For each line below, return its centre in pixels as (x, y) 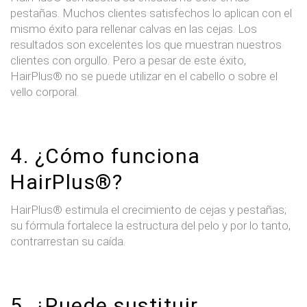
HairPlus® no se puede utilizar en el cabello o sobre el (144, 76)
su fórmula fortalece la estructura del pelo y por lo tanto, (150, 225)
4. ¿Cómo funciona (106, 156)
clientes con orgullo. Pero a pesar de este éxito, (128, 60)
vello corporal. (45, 91)
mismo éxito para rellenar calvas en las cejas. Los (134, 28)
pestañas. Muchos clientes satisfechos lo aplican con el (151, 13)
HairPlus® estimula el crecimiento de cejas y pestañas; (148, 209)
